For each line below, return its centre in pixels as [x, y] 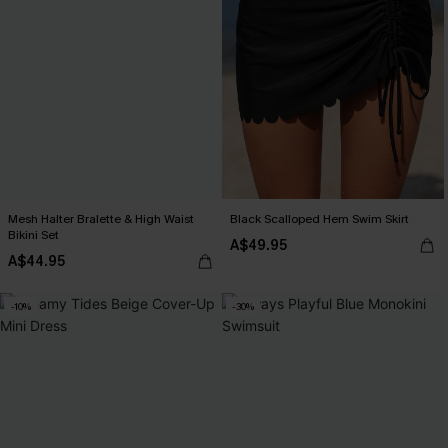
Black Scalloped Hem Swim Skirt [319, 219]
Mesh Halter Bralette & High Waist [101, 219]
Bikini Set [33, 235]
